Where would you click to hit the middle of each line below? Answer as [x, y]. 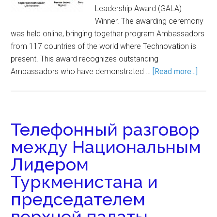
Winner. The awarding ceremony [149, 21]
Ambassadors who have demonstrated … [82, 71]
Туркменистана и [85, 182]
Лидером [50, 164]
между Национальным [106, 147]
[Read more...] [175, 71]
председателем [78, 199]
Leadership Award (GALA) [139, 8]
